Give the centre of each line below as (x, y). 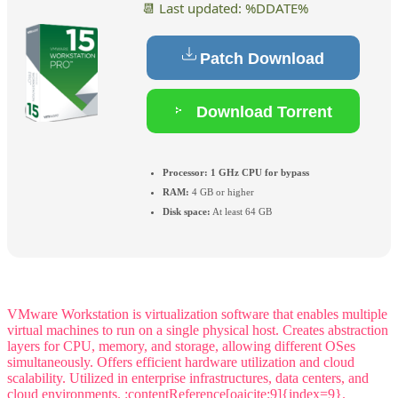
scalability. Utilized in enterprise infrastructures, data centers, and (188, 378)
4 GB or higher (222, 191)
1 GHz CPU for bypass (259, 172)
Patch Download (262, 59)
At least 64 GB (241, 211)
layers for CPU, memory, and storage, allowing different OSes (181, 346)
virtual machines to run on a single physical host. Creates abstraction (198, 330)
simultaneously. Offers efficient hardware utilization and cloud (181, 362)
